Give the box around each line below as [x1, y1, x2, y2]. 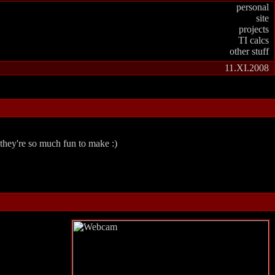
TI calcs [238, 35, 269, 45]
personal [236, 2, 269, 12]
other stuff [230, 46, 269, 56]
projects [239, 24, 269, 34]
